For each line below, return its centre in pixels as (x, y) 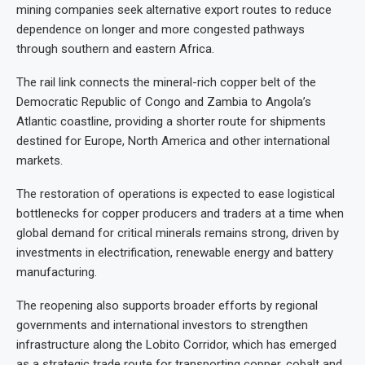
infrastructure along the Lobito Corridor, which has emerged (176, 345)
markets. (40, 161)
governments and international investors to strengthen (162, 325)
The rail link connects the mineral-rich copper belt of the (166, 82)
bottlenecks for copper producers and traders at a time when (180, 213)
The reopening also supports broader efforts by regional (167, 306)
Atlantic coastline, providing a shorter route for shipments (171, 121)
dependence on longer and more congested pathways (161, 29)
